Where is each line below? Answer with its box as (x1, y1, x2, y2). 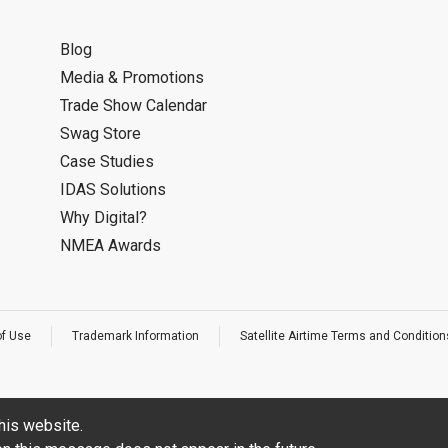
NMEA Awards (60, 236, 161, 255)
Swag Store (60, 124, 141, 143)
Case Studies (60, 152, 154, 171)
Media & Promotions (60, 68, 204, 87)
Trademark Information (72, 329, 199, 343)
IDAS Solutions (60, 180, 166, 199)
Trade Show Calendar (60, 96, 207, 115)
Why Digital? (60, 208, 147, 227)
